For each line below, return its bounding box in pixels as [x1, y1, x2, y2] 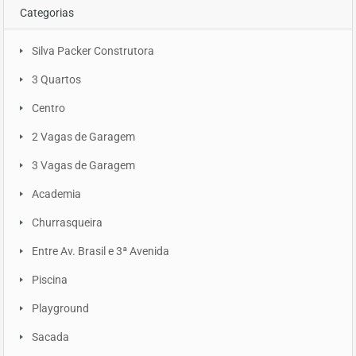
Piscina [32, 273, 68, 287]
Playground [32, 302, 89, 315]
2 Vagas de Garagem [32, 130, 135, 144]
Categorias [20, 6, 74, 20]
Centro [32, 102, 65, 115]
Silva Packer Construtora [32, 44, 154, 58]
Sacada [32, 331, 69, 344]
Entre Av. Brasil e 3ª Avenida [32, 245, 169, 258]
